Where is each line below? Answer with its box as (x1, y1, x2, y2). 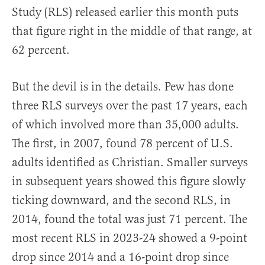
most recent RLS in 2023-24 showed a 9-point (12, 231, 247, 246)
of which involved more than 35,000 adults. (12, 117, 239, 132)
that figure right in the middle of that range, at (12, 24, 252, 39)
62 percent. (12, 43, 70, 58)
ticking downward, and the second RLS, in (12, 193, 231, 208)
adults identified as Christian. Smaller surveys (12, 155, 248, 170)
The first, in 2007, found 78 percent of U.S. (12, 136, 233, 151)
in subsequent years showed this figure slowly (12, 174, 245, 189)
